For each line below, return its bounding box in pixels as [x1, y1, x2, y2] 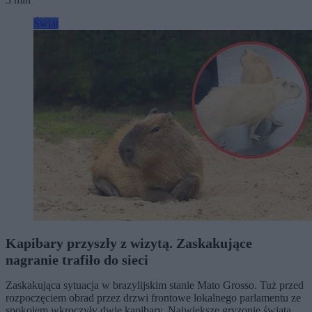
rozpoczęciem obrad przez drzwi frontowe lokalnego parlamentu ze [6, 291, 301, 304]
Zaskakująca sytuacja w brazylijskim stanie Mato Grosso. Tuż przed [6, 279, 304, 291]
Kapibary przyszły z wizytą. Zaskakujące [6, 235, 252, 251]
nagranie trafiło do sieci [6, 251, 148, 267]
